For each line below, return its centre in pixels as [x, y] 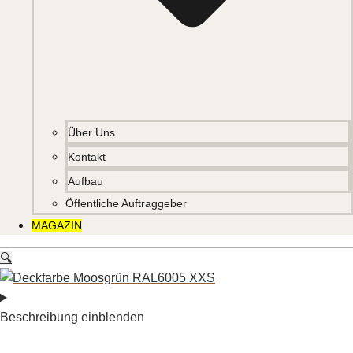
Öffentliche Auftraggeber [126, 204]
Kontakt [87, 157]
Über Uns [91, 133]
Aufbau [85, 182]
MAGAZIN [57, 226]
